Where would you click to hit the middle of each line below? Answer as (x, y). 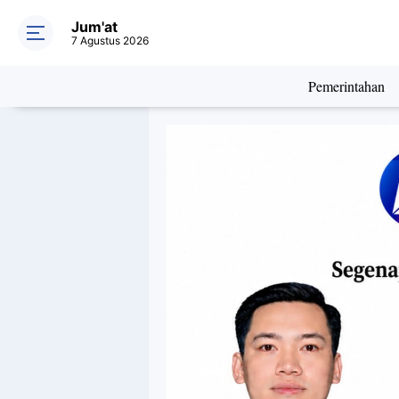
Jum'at (94, 27)
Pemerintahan (346, 86)
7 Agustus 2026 (110, 41)
